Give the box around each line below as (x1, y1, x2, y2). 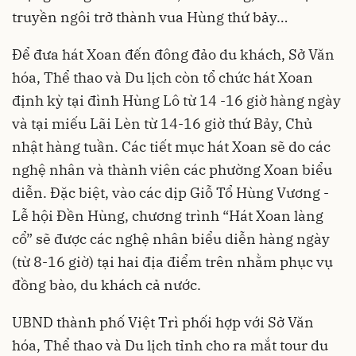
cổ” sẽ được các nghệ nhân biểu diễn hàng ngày (12, 230, 330, 248)
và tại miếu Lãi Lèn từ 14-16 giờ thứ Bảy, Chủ (12, 114, 312, 133)
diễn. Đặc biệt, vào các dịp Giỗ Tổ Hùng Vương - (12, 184, 329, 202)
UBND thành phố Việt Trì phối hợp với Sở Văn (12, 313, 314, 331)
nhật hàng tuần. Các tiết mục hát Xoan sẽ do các (12, 137, 331, 156)
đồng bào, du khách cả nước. (12, 276, 201, 294)
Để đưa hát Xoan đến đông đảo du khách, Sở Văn (12, 45, 335, 64)
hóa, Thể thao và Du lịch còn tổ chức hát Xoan (12, 68, 313, 87)
